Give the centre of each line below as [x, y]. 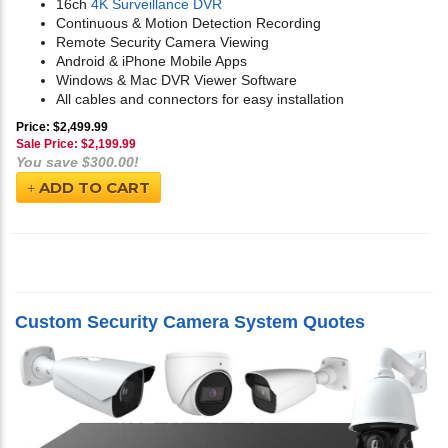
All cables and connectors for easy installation [200, 99]
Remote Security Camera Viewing [162, 42]
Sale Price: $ [52, 144]
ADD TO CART [92, 188]
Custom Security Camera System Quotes [190, 322]
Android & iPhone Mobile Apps [151, 61]
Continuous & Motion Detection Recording [188, 23]
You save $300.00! [77, 162]
